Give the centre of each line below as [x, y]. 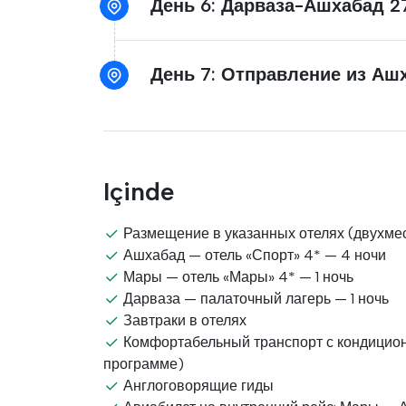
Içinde [139, 191]
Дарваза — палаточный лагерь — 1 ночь [254, 299]
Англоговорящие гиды [197, 386]
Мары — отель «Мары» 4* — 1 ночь [237, 277]
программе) [144, 364]
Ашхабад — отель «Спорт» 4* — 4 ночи [253, 255]
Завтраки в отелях [183, 320]
